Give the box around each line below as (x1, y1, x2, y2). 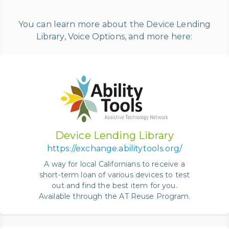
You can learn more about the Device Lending (18, 19, 211, 30)
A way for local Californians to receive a (44, 159, 185, 169)
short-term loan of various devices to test (39, 170, 190, 179)
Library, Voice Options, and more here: (36, 32, 193, 42)
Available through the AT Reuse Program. (38, 191, 191, 201)
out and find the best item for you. (52, 180, 177, 190)
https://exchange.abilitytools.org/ (47, 143, 182, 153)
